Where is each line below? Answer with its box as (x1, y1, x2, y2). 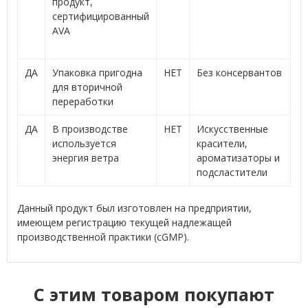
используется (52, 136, 116, 150)
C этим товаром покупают (34, 283, 274, 307)
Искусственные (196, 122, 268, 135)
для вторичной (52, 80, 122, 93)
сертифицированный (52, 9, 149, 23)
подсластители (196, 165, 267, 179)
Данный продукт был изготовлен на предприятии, (16, 201, 252, 214)
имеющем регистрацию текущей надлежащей (16, 215, 232, 229)
